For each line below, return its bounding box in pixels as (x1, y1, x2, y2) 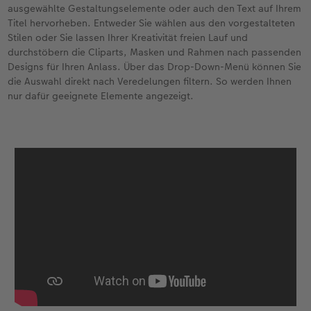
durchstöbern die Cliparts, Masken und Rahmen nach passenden (8, 45, 302, 60)
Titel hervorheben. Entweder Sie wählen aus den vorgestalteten (8, 16, 296, 31)
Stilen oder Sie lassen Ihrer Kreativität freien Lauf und (8, 31, 249, 45)
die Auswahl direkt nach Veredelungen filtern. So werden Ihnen (8, 74, 292, 89)
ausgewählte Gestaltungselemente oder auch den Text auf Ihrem (8, 1, 302, 16)
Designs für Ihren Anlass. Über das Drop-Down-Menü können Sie (8, 60, 302, 74)
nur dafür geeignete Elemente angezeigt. (8, 89, 194, 103)
